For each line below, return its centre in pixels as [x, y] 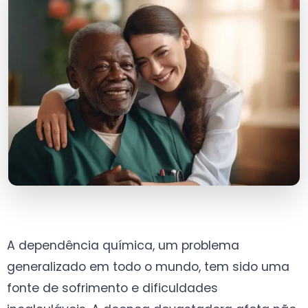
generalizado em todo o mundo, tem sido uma [148, 266]
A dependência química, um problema [123, 245]
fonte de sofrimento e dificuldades [112, 288]
